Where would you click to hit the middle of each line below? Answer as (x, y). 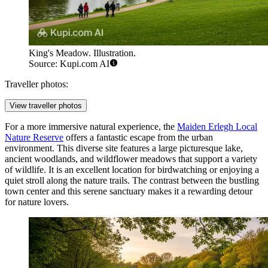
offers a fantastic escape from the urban (138, 137)
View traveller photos (46, 105)
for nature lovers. (37, 202)
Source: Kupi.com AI (69, 63)
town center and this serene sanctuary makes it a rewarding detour (129, 191)
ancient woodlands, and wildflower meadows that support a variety (131, 159)
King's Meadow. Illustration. (82, 53)
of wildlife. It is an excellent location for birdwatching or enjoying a (132, 169)
